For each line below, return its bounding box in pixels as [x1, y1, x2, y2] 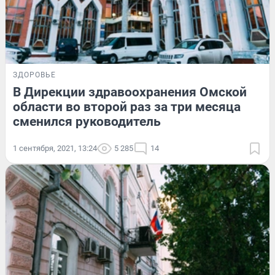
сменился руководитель [13, 114, 161, 130]
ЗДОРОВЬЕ [13, 71, 56, 80]
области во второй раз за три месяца [13, 99, 241, 115]
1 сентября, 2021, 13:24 [13, 144, 97, 153]
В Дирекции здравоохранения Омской [13, 85, 247, 100]
